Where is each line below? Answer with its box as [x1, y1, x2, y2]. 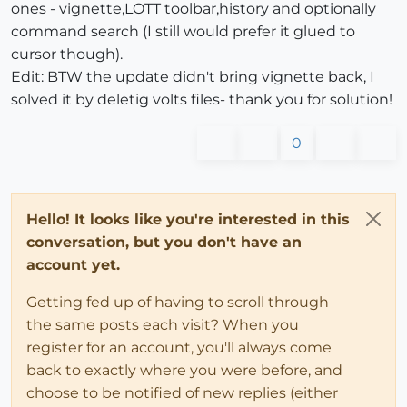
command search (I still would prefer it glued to [11, 22, 355, 40]
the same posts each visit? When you [26, 315, 299, 333]
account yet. [26, 255, 120, 273]
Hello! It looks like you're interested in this [26, 210, 350, 228]
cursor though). [11, 45, 123, 63]
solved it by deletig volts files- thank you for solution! [11, 90, 392, 108]
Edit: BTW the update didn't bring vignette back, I [11, 67, 374, 85]
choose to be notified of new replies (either [26, 383, 338, 402]
